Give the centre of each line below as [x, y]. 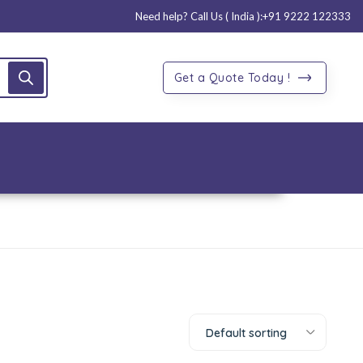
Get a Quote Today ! [234, 78]
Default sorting [246, 333]
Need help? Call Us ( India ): [199, 16]
